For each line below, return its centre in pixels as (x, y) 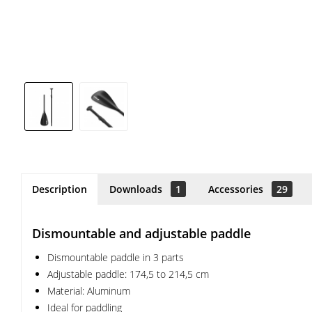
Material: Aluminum (89, 291)
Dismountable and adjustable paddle (141, 233)
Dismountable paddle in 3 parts (116, 257)
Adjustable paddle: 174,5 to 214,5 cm (128, 274)
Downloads (137, 189)
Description (60, 189)
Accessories (237, 189)
